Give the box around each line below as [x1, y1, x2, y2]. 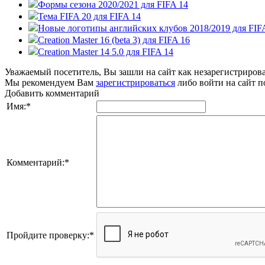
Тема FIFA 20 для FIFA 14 [38, 11, 141, 21]
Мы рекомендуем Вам [5, 77, 96, 88]
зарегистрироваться [96, 77, 175, 88]
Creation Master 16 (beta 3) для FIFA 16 [38, 34, 190, 45]
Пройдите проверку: [7, 230, 89, 240]
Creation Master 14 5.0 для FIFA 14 [38, 46, 173, 57]
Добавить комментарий [5, 88, 99, 98]
